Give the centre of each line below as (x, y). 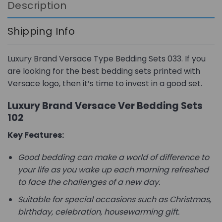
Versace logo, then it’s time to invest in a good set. (105, 84)
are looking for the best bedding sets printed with (104, 71)
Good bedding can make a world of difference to (113, 158)
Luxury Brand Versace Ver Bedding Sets (105, 106)
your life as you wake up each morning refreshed (113, 170)
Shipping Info (41, 31)
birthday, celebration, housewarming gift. (98, 212)
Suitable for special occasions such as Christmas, (114, 199)
